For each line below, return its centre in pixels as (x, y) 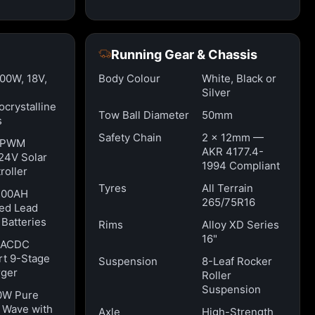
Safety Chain (130, 137)
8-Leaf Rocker (237, 261)
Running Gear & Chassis (184, 54)
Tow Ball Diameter (143, 115)
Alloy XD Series (241, 225)
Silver (217, 92)
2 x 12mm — (233, 137)
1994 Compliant (241, 166)
